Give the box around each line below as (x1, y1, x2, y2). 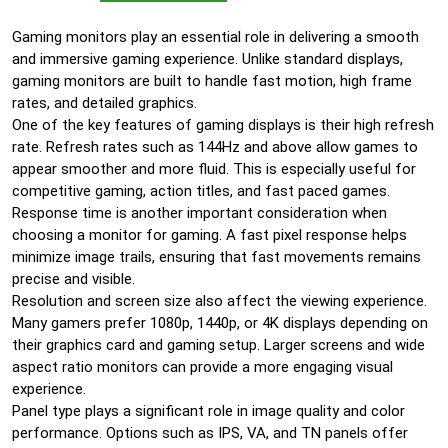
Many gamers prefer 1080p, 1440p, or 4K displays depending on (12, 314, 428, 332)
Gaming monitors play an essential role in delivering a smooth (12, 28, 419, 46)
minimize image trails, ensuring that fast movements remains (12, 248, 421, 266)
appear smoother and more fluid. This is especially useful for (12, 160, 416, 178)
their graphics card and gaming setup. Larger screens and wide (12, 336, 425, 354)
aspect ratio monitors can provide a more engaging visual (12, 358, 393, 376)
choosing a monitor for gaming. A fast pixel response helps (12, 226, 407, 244)
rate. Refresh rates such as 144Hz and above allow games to (12, 138, 418, 156)
